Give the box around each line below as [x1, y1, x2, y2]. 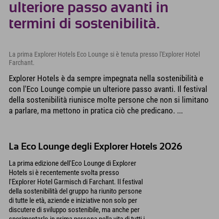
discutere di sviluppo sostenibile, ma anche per [9, 205, 140, 215]
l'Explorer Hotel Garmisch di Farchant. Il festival [9, 177, 143, 187]
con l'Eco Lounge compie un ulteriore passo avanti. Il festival [9, 84, 207, 94]
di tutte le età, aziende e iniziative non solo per [9, 196, 137, 205]
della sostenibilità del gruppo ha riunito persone [9, 187, 142, 196]
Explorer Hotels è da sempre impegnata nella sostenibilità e [9, 73, 203, 84]
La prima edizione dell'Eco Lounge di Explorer [9, 159, 136, 168]
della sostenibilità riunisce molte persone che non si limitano [9, 95, 209, 105]
